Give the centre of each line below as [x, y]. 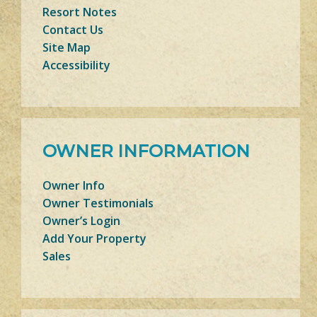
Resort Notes [80, 12]
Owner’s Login [81, 220]
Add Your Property [94, 238]
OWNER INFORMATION [146, 151]
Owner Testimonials [98, 203]
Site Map [67, 47]
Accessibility [76, 65]
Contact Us [73, 29]
